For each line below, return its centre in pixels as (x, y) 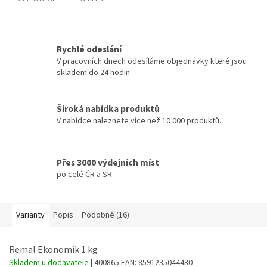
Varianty (30, 215)
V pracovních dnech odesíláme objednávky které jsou (152, 62)
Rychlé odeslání (89, 50)
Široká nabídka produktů (108, 109)
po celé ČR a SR (84, 174)
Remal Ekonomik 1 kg (53, 250)
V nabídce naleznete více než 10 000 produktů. (139, 121)
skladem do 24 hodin (93, 73)
